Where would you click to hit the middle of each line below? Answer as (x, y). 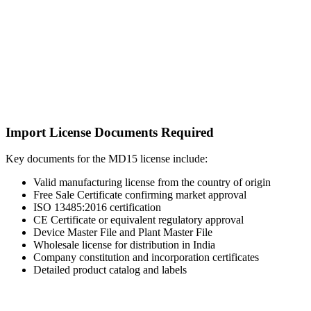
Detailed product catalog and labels (110, 270)
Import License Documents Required (110, 132)
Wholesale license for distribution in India (124, 245)
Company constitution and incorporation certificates (146, 258)
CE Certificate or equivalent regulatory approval (138, 220)
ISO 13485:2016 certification (97, 208)
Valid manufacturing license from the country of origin (152, 183)
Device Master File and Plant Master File (123, 233)
